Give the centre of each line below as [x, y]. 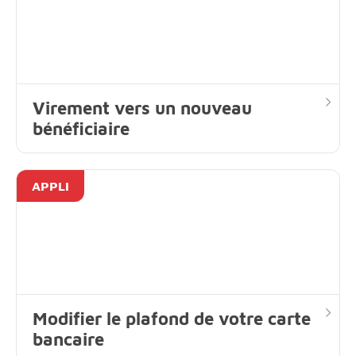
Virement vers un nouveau [142, 108]
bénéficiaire [81, 128]
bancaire [68, 340]
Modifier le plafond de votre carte [172, 319]
